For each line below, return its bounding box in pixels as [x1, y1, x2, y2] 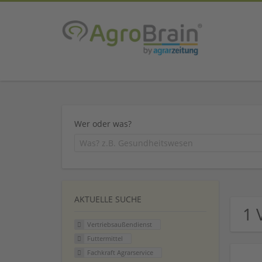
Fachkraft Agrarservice [87, 247, 153, 257]
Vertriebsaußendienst [87, 220, 152, 229]
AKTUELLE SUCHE [74, 194, 142, 205]
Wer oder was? [74, 118, 132, 129]
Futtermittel [87, 234, 123, 243]
